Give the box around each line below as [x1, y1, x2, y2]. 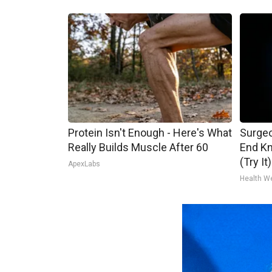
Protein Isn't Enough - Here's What [68, 126, 232, 139]
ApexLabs [68, 160, 100, 168]
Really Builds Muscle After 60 [68, 141, 208, 154]
